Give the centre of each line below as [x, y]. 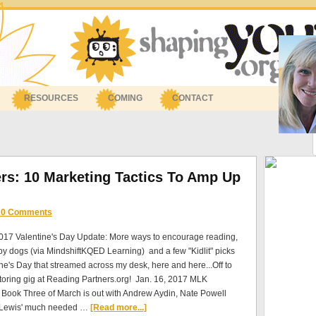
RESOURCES [51, 98]
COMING [125, 98]
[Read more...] [119, 308]
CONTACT [193, 98]
